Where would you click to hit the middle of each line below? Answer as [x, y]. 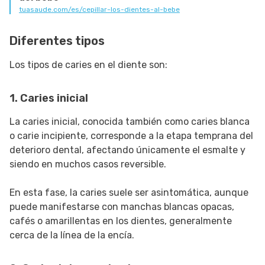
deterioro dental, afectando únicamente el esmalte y [127, 150]
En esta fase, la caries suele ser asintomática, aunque [129, 193]
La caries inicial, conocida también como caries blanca [130, 122]
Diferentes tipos [57, 41]
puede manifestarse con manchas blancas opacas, [122, 207]
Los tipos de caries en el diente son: [88, 65]
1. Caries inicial [49, 98]
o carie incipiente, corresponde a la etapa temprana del [131, 136]
